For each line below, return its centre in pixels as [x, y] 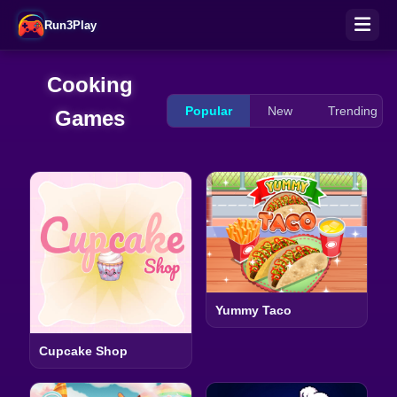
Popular [209, 111]
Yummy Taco [253, 311]
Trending [353, 111]
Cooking [90, 85]
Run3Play [70, 25]
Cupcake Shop [83, 350]
